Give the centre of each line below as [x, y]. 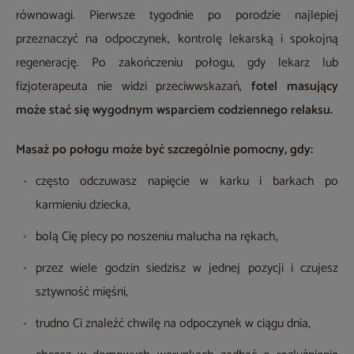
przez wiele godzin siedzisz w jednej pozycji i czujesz [187, 269]
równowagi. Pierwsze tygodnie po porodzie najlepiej [177, 16]
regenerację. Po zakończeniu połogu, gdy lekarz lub [177, 63]
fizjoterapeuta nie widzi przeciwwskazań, [134, 87]
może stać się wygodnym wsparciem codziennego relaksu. [174, 111]
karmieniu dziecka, [83, 205]
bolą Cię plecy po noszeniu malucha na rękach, [157, 237]
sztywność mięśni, [82, 292]
